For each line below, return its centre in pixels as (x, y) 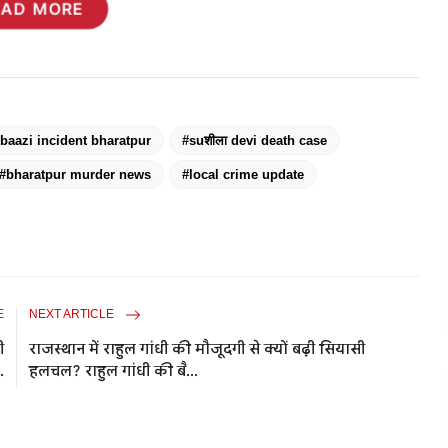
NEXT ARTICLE (73, 313)
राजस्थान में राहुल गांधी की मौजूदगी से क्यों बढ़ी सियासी (197, 348)
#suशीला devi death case (254, 140)
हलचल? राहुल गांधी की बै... (114, 370)
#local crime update (243, 174)
